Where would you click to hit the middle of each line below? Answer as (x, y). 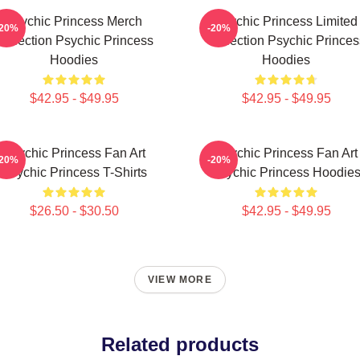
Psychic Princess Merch (74, 21)
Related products (180, 344)
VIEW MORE (180, 280)
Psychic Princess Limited (286, 21)
